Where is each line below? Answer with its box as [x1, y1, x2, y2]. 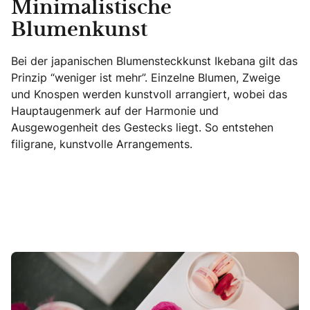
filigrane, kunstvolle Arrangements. [11, 136, 192, 152]
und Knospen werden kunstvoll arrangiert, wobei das [11, 86, 287, 102]
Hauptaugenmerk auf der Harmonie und [11, 103, 219, 118]
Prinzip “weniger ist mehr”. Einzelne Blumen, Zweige [11, 70, 280, 85]
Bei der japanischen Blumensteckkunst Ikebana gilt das [11, 53, 298, 69]
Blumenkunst [11, 21, 147, 39]
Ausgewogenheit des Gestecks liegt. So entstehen [11, 120, 273, 135]
